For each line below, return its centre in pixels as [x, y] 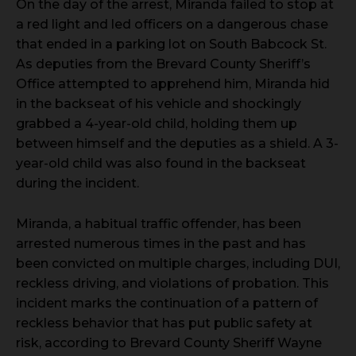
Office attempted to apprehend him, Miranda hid [173, 83]
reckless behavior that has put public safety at [164, 323]
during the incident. [77, 183]
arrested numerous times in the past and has [161, 243]
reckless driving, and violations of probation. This [172, 283]
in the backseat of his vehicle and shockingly [159, 103]
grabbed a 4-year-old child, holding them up [157, 123]
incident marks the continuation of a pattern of [167, 303]
